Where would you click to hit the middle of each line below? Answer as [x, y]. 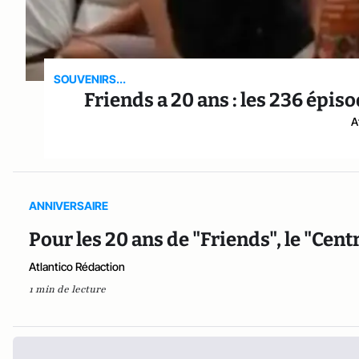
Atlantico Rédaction [77, 266]
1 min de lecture [67, 289]
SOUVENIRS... [90, 79]
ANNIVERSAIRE [69, 205]
